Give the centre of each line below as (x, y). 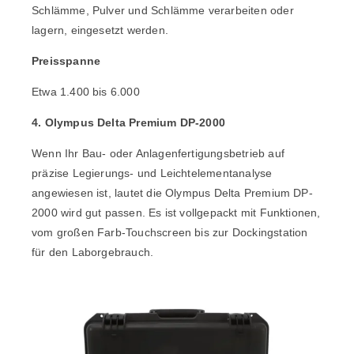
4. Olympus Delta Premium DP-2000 (129, 122)
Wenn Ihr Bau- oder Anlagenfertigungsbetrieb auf (158, 153)
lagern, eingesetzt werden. (100, 30)
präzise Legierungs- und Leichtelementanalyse (152, 173)
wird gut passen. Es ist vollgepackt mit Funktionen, (189, 212)
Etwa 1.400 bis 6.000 (86, 91)
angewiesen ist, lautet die (99, 192)
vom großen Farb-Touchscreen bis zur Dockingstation (170, 232)
